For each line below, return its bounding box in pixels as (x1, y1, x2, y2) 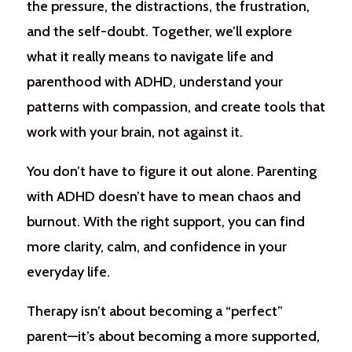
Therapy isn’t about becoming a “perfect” (26, 302, 283, 320)
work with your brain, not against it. (26, 123, 243, 141)
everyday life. (26, 263, 110, 280)
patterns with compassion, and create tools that (26, 98, 325, 115)
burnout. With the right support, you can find (26, 213, 305, 230)
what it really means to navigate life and (26, 48, 273, 65)
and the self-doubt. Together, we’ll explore (26, 23, 292, 40)
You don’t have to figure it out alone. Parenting (26, 163, 317, 180)
